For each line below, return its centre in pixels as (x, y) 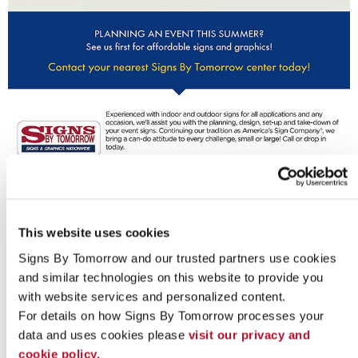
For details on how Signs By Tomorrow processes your (171, 315)
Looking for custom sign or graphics (179, 212)
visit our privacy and (249, 334)
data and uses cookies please (103, 334)
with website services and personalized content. (152, 296)
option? (179, 235)
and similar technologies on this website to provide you (171, 277)
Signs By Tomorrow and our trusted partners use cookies (177, 258)
